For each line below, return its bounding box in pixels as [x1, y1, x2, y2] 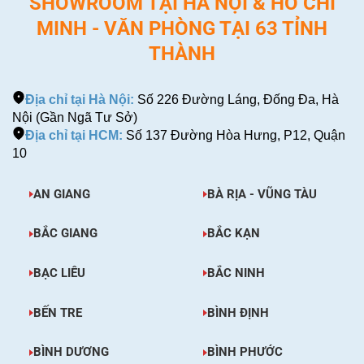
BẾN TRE [32, 305, 82, 320]
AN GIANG [32, 186, 90, 201]
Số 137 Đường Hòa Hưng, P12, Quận [123, 128, 345, 142]
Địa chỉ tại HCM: [25, 128, 123, 142]
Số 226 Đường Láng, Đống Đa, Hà [134, 92, 339, 106]
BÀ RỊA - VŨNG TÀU [206, 186, 317, 201]
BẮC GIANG [32, 226, 97, 241]
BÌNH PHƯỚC [206, 344, 283, 360]
